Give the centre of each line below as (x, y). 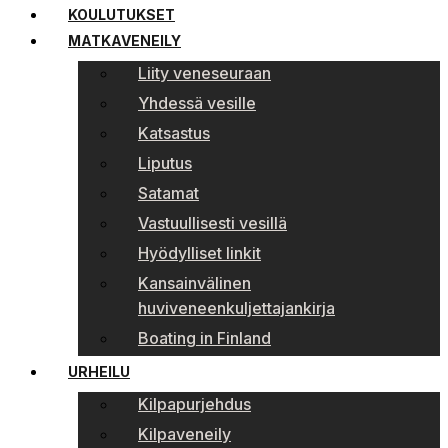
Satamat (168, 193)
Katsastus (174, 133)
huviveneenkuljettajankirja (236, 308)
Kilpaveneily (184, 434)
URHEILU (99, 372)
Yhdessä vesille (197, 103)
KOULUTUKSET (121, 15)
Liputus (165, 163)
